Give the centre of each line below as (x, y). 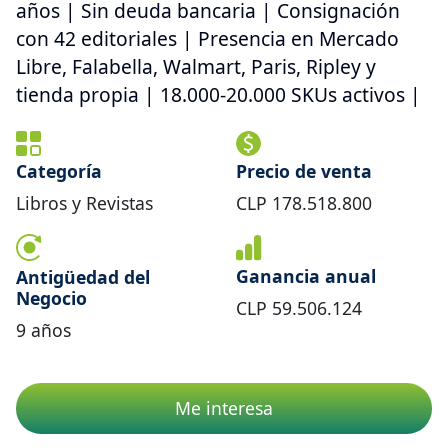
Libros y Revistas (84, 203)
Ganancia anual (306, 275)
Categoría (59, 171)
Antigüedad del (83, 276)
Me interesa (224, 408)
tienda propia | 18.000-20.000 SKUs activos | (218, 95)
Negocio (51, 297)
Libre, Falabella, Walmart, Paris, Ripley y (196, 67)
